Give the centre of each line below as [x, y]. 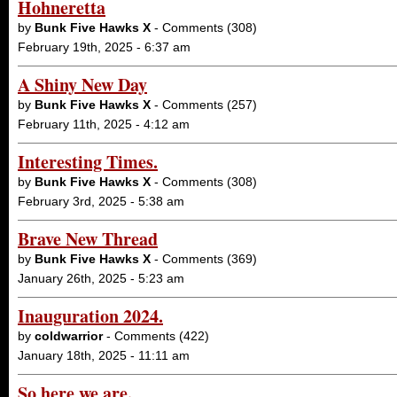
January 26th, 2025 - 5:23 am [101, 278]
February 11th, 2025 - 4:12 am [104, 124]
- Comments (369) [204, 259]
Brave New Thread [88, 239]
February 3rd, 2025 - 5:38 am [101, 201]
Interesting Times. [88, 162]
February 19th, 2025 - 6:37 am [104, 47]
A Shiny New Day [82, 85]
